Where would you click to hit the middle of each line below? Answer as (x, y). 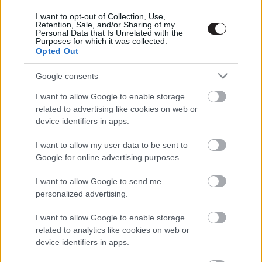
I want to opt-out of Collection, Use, (101, 17)
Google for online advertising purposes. (108, 158)
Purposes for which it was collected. (101, 41)
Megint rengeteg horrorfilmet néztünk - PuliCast (112, 7)
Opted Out (57, 51)
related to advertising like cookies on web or (117, 109)
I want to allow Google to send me (99, 182)
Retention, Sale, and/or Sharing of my (105, 25)
